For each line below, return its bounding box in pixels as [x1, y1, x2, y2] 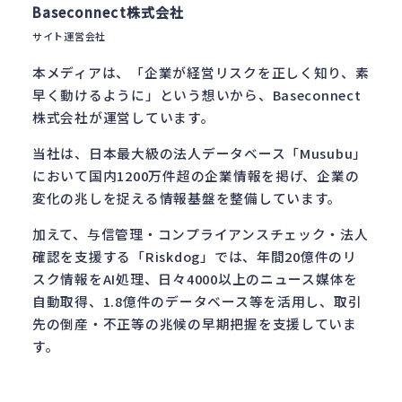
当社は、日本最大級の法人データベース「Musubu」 [32, 143, 368, 162]
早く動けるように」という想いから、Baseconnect [32, 84, 362, 104]
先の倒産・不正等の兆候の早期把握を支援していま [32, 313, 357, 333]
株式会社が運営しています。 [32, 107, 215, 127]
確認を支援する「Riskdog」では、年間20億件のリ [32, 246, 357, 266]
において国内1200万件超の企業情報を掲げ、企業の [32, 165, 360, 185]
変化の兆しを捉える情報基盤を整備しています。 [32, 188, 343, 207]
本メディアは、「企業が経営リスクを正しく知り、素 [32, 62, 370, 82]
